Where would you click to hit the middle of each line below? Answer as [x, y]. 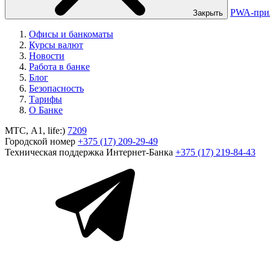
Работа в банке [59, 67]
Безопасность [56, 88]
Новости [47, 56]
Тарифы [46, 99]
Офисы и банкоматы [71, 34]
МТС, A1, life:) [35, 130]
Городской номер [40, 141]
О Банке [46, 110]
